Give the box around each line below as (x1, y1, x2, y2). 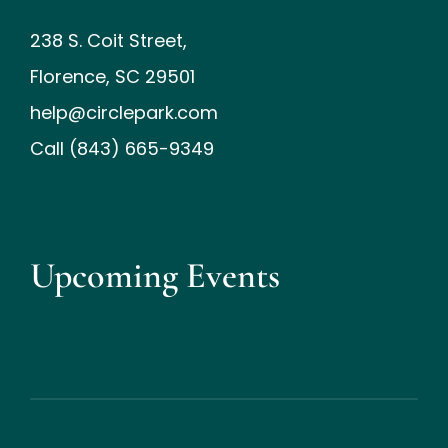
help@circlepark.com (29, 100, 218, 126)
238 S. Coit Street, (29, 28, 187, 54)
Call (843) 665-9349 (29, 136, 214, 162)
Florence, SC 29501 (29, 64, 195, 90)
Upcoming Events (29, 254, 280, 298)
